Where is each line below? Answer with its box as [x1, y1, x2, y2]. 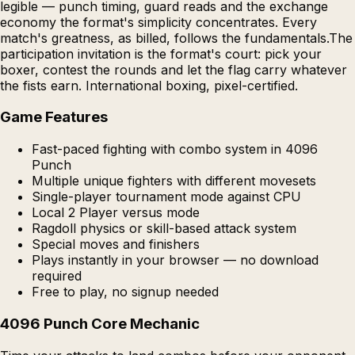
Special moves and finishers [32, 236, 200, 253]
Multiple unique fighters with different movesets [32, 173, 316, 189]
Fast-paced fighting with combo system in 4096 [32, 141, 318, 158]
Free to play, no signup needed [32, 284, 219, 300]
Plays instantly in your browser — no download [32, 252, 319, 269]
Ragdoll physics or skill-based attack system [32, 220, 296, 237]
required [32, 268, 82, 284]
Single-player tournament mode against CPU [32, 189, 301, 205]
